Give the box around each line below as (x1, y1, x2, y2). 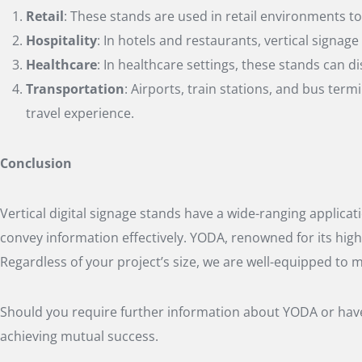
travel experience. (26, 103, 134, 122)
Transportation (26, 79, 124, 98)
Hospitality (26, 31, 97, 49)
